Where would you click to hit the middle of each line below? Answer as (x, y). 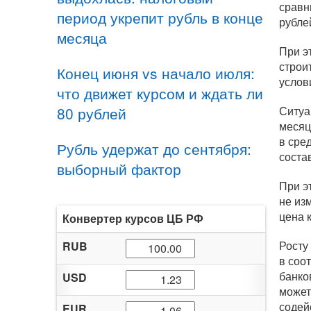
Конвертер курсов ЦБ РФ (133, 218)
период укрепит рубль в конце (160, 17)
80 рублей (92, 113)
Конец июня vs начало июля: (156, 73)
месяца (82, 37)
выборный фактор (119, 169)
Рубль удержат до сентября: (154, 149)
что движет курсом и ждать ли (160, 93)
